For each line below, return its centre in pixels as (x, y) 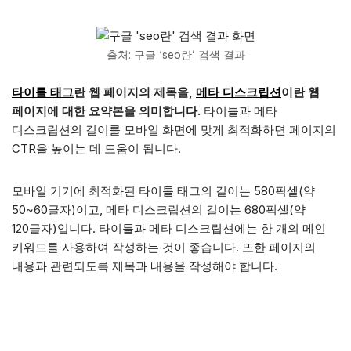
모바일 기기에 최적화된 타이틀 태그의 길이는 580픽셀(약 (163, 191)
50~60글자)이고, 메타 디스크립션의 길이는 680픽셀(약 (159, 210)
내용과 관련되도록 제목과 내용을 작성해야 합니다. (145, 266)
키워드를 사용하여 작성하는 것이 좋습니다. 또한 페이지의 (164, 247)
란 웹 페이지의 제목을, (135, 92)
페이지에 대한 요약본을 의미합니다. (106, 111)
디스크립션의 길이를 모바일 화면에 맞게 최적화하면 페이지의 (174, 130)
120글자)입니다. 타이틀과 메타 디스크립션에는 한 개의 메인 (169, 228)
